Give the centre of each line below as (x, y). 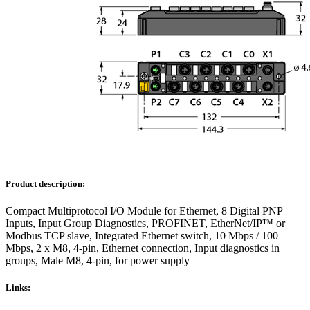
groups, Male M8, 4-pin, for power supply (98, 261)
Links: (18, 288)
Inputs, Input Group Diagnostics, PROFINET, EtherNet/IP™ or (145, 224)
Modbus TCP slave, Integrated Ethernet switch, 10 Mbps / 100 (142, 236)
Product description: (45, 183)
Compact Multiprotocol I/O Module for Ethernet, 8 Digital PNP (144, 211)
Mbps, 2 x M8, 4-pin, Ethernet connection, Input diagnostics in (143, 248)
